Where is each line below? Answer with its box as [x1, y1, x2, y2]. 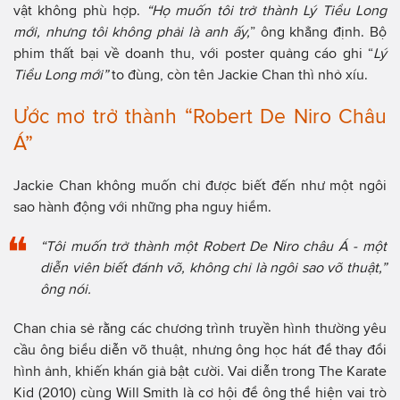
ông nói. [40, 281, 91, 297]
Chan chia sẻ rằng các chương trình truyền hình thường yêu [13, 321, 387, 337]
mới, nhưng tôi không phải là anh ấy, [13, 24, 250, 40]
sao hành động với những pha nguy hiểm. [13, 199, 271, 215]
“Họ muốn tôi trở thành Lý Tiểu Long [146, 3, 387, 19]
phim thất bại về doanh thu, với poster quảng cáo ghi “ [13, 46, 373, 62]
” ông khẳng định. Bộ [249, 24, 387, 40]
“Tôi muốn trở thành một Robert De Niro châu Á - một [40, 238, 387, 254]
